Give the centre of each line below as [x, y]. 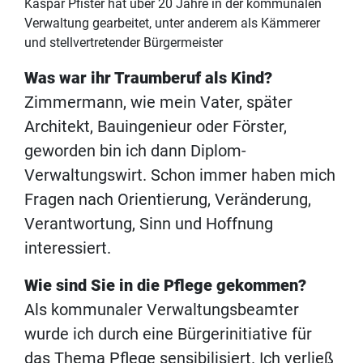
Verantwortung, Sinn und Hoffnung [149, 224]
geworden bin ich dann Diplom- [135, 151]
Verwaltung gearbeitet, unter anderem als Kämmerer [172, 23]
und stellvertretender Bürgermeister [124, 43]
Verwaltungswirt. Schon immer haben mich [180, 175]
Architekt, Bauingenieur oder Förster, [156, 127]
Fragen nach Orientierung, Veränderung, [168, 200]
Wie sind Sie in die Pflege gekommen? [165, 286]
